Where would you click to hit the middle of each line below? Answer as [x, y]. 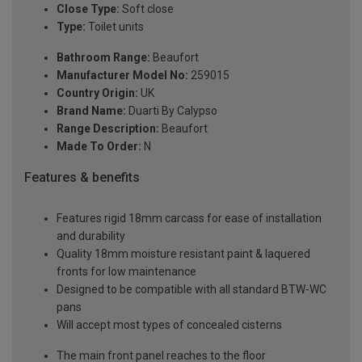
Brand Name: [91, 111]
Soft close [147, 9]
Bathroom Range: [103, 58]
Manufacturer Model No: [122, 76]
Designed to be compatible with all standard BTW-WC [192, 289]
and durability [91, 236]
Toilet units [115, 27]
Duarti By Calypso [172, 111]
